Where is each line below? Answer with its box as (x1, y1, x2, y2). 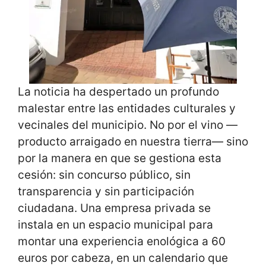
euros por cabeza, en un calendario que (18, 251, 228, 265)
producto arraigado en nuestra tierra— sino (18, 134, 248, 148)
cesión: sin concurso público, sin (18, 167, 191, 182)
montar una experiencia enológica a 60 (18, 234, 226, 248)
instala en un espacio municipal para (18, 217, 213, 232)
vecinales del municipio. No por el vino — (18, 118, 237, 132)
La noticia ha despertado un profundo (18, 84, 219, 99)
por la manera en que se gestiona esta (18, 151, 221, 165)
